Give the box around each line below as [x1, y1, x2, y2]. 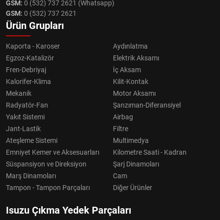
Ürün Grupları [6, 19, 64, 31]
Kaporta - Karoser [6, 42, 60, 50]
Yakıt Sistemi [6, 112, 45, 121]
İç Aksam [113, 65, 141, 74]
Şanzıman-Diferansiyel [113, 101, 181, 109]
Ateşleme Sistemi [6, 136, 57, 144]
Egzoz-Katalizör [6, 54, 54, 62]
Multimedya [113, 136, 149, 144]
